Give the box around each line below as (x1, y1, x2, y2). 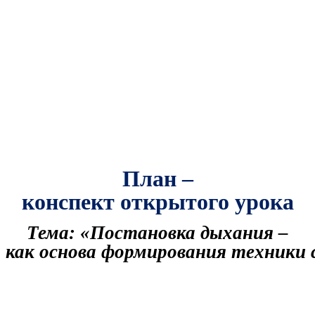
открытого (120, 188, 229, 215)
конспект (21, 188, 115, 215)
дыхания (200, 222, 274, 245)
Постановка (90, 222, 195, 245)
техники (231, 241, 306, 264)
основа (39, 241, 96, 264)
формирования (101, 241, 226, 264)
